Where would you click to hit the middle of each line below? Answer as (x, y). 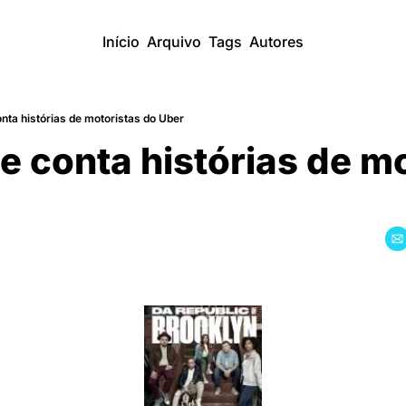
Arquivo (174, 42)
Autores (276, 42)
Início (121, 42)
